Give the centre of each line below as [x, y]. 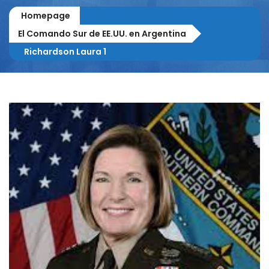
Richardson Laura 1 [65, 52]
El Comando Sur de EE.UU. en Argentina [102, 34]
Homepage [46, 16]
